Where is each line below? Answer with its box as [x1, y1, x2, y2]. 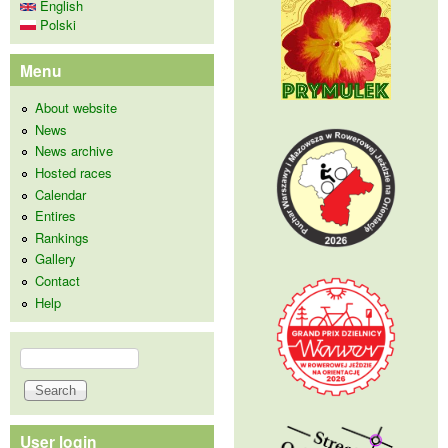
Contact [35, 270, 80, 290]
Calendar [35, 184, 86, 204]
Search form [20, 356, 125, 383]
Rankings [35, 227, 89, 247]
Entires [35, 206, 76, 226]
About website [35, 98, 117, 118]
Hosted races [35, 163, 112, 183]
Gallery [35, 249, 76, 269]
